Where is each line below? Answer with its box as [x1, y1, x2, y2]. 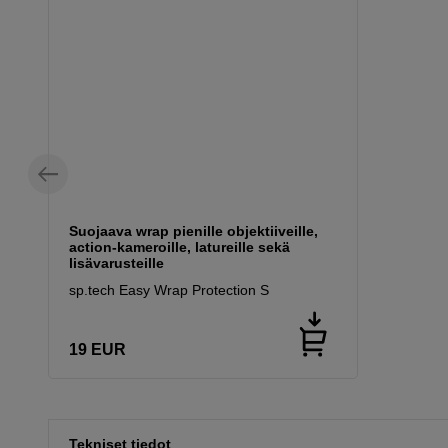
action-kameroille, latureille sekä [69, 239, 290, 256]
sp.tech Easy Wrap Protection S [69, 282, 269, 299]
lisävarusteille [69, 255, 164, 272]
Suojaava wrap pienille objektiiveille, [69, 223, 318, 240]
